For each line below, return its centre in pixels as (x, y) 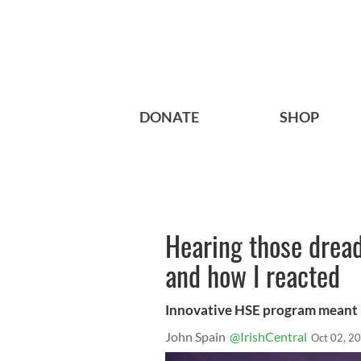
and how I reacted (253, 276)
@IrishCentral (268, 337)
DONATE (169, 117)
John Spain (195, 337)
